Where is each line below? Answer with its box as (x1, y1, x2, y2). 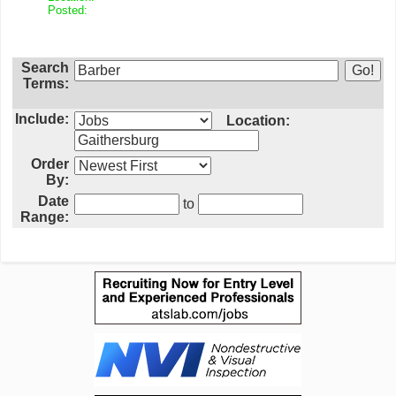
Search (21, 60, 69, 75)
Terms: (23, 76, 69, 91)
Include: (15, 111, 69, 126)
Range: (20, 209, 69, 225)
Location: (226, 113, 290, 128)
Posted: (48, 4, 95, 17)
